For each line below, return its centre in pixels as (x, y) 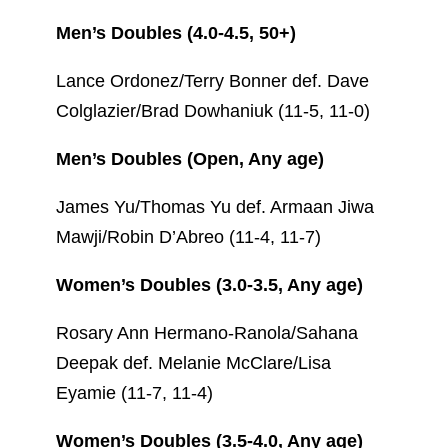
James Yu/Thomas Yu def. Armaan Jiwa (215, 206)
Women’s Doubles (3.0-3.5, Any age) (209, 284)
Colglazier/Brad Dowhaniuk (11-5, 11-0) (213, 110)
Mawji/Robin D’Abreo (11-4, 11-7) (188, 236)
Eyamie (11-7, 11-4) (134, 392)
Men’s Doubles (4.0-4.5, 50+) (176, 32)
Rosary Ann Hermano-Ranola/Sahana (207, 332)
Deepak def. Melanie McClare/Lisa (193, 362)
